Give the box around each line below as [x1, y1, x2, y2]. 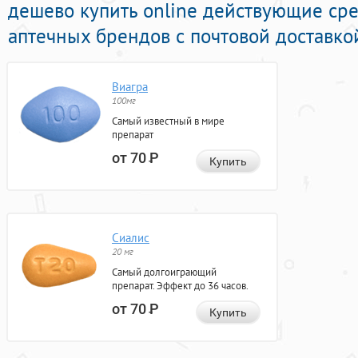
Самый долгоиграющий [112, 265, 217, 280]
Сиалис [112, 230, 149, 246]
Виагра [112, 79, 148, 95]
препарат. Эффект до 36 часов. [112, 279, 249, 293]
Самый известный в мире [112, 114, 225, 129]
